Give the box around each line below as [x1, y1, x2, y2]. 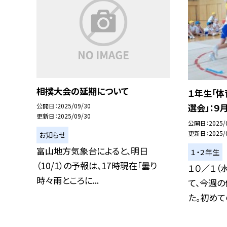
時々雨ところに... [36, 174, 99, 187]
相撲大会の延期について [36, 84, 129, 97]
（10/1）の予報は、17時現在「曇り [36, 159, 157, 172]
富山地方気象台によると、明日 [36, 144, 148, 158]
